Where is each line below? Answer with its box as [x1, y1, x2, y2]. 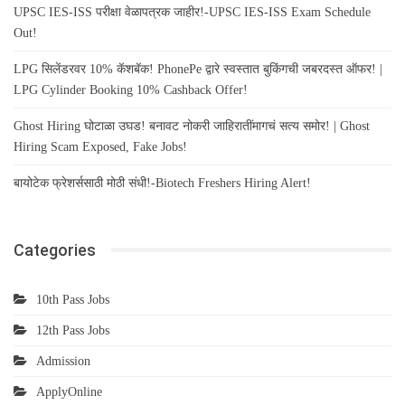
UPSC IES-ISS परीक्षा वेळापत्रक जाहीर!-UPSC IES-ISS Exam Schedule [14, 5, 371, 19]
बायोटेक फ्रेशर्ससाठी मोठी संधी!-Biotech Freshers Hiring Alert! [14, 175, 311, 190]
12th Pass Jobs [36, 323, 109, 337]
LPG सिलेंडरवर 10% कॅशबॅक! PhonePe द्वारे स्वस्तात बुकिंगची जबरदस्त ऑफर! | [14, 61, 382, 76]
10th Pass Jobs [36, 292, 109, 306]
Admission [36, 353, 90, 368]
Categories [14, 240, 96, 259]
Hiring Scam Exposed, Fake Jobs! [14, 139, 187, 154]
